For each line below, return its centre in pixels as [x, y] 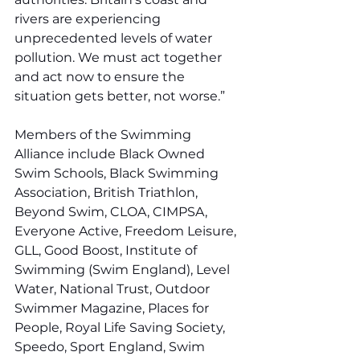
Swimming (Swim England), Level [124, 269]
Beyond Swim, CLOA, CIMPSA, [112, 211]
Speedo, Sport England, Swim [111, 346]
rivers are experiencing [89, 18]
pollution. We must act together [120, 57]
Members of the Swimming [104, 134]
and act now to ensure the [101, 76]
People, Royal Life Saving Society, [121, 327]
